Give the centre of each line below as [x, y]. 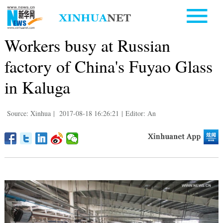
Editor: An [140, 113]
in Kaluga [37, 87]
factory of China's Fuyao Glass [108, 66]
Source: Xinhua [29, 113]
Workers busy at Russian [87, 45]
